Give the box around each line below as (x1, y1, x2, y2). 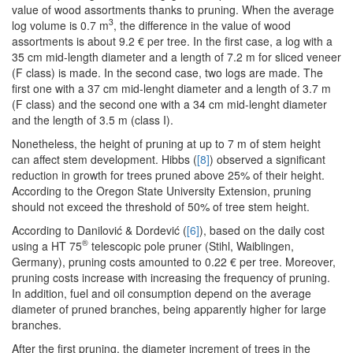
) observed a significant (210, 150, 325, 167)
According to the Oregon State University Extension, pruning (12, 182, 311, 199)
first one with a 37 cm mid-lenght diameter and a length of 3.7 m (12, 80, 331, 96)
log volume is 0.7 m (12, 17, 109, 33)
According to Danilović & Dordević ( (12, 221, 187, 238)
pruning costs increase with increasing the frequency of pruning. (12, 269, 330, 285)
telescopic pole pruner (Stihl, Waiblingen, (88, 237, 294, 254)
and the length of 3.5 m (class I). (12, 111, 173, 128)
